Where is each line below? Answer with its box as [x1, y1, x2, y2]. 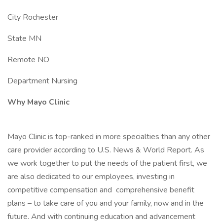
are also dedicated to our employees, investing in [7, 171, 175, 182]
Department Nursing [7, 75, 77, 86]
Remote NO [7, 54, 49, 65]
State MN [7, 33, 41, 44]
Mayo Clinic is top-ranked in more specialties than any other [7, 131, 210, 142]
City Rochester [7, 12, 58, 23]
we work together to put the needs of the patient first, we [7, 158, 207, 169]
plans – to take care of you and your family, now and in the [7, 198, 204, 209]
